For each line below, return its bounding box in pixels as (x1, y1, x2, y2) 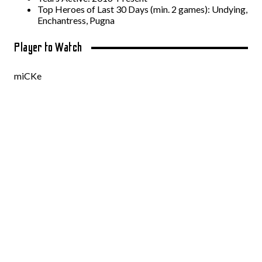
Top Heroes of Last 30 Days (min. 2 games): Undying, (37, 4, 247, 15)
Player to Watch (14, 40, 82, 55)
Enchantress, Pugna (37, 15, 115, 26)
